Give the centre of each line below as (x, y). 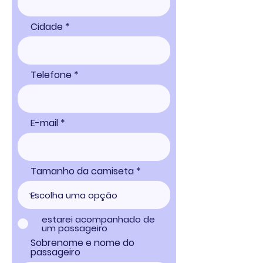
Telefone (51, 75)
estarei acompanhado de (98, 219)
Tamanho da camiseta (82, 171)
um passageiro (75, 228)
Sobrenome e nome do (82, 243)
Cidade (47, 27)
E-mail (44, 123)
